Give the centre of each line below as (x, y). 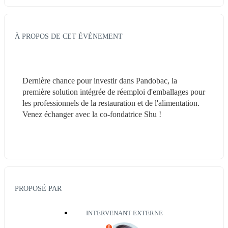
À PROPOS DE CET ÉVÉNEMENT (69, 36)
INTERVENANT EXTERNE (124, 213)
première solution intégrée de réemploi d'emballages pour (114, 92)
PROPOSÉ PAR (38, 189)
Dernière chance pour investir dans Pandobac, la (100, 80)
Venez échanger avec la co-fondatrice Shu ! (93, 114)
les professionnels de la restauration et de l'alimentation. (111, 103)
